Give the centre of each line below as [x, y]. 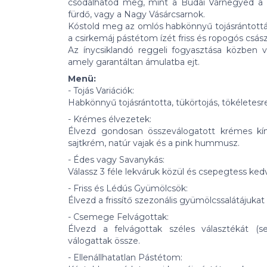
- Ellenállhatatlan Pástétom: [125, 258]
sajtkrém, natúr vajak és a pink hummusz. [154, 143]
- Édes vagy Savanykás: [116, 160]
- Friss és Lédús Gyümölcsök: [128, 189]
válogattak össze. [104, 241]
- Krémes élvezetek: [110, 119]
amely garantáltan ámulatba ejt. [134, 62]
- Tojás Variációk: [101, 91]
